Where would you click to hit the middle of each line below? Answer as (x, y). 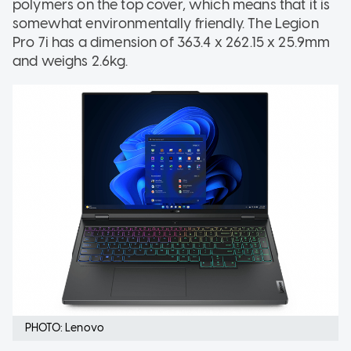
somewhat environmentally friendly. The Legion (166, 23)
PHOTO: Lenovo (65, 327)
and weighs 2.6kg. (72, 61)
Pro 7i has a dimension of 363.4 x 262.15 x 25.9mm (172, 42)
